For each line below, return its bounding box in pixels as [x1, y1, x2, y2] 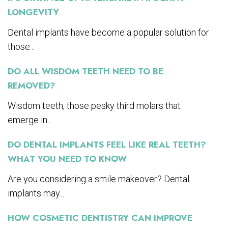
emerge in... [8, 114, 52, 125]
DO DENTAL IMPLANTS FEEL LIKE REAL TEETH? [8, 138, 206, 151]
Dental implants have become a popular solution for [8, 26, 209, 38]
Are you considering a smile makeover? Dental [8, 173, 189, 184]
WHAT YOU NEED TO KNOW [8, 152, 127, 165]
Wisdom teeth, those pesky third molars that [8, 100, 181, 111]
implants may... [8, 187, 64, 198]
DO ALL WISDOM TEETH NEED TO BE [8, 65, 163, 77]
